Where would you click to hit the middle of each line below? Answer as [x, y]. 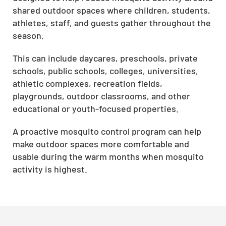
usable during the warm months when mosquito [108, 156]
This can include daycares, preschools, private [105, 58]
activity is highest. [50, 169]
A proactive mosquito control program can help [107, 131]
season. [28, 35]
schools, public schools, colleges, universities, [105, 71]
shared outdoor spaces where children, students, [111, 10]
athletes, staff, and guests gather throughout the [112, 23]
